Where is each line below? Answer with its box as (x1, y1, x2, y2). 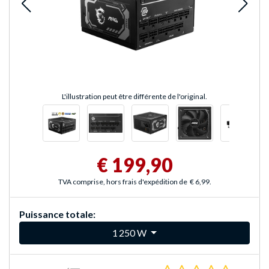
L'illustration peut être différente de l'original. (62, 92, 207, 101)
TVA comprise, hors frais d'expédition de (58, 177, 187, 187)
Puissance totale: (19, 208, 95, 220)
